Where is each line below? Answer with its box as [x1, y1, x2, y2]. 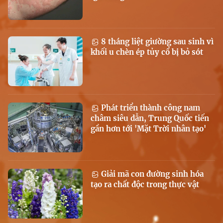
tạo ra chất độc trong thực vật [91, 180, 199, 190]
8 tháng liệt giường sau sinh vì [99, 37, 214, 47]
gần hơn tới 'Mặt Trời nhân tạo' [91, 124, 206, 134]
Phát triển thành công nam [99, 103, 200, 113]
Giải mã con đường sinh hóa [99, 169, 204, 179]
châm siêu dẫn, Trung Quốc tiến [91, 113, 209, 123]
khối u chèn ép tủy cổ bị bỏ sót [91, 47, 203, 57]
